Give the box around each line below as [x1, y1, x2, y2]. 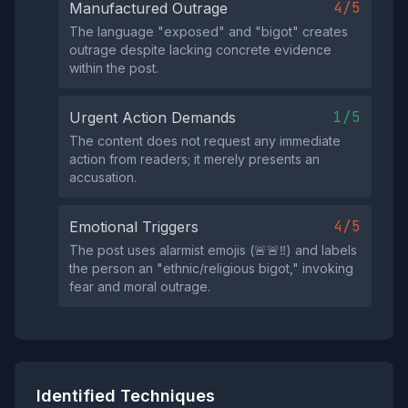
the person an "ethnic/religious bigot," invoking [69, 260, 353, 276]
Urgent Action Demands [69, 108, 236, 127]
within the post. [69, 60, 158, 76]
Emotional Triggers [69, 218, 199, 236]
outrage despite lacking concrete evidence [69, 42, 331, 57]
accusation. [69, 169, 137, 185]
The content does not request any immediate [69, 133, 341, 148]
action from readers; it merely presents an [69, 151, 320, 167]
